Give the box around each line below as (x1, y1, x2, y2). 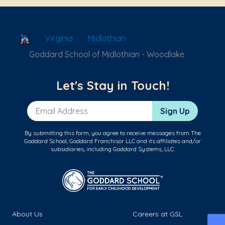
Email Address (27, 101, 81, 111)
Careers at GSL (133, 209, 182, 219)
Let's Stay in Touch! (56, 78, 169, 93)
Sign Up (160, 106, 190, 117)
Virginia (45, 33, 73, 44)
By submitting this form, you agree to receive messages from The (24, 129, 201, 137)
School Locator (30, 33, 86, 43)
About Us (12, 209, 43, 219)
